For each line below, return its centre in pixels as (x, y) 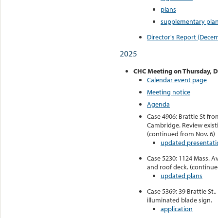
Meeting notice (169, 92)
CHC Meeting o (155, 71)
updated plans (182, 175)
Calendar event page (177, 80)
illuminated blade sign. (180, 200)
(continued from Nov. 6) (181, 134)
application (177, 209)
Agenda (158, 104)
